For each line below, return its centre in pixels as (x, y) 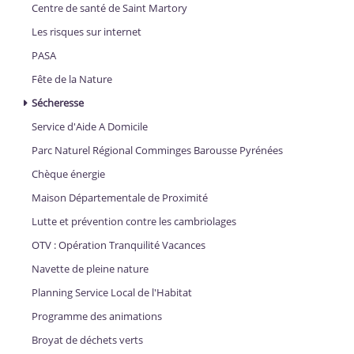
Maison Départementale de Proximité (120, 198)
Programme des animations (97, 316)
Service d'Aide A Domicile (90, 127)
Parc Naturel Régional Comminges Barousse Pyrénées (157, 151)
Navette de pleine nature (90, 269)
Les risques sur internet (87, 32)
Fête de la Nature (72, 79)
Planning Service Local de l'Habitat (112, 293)
